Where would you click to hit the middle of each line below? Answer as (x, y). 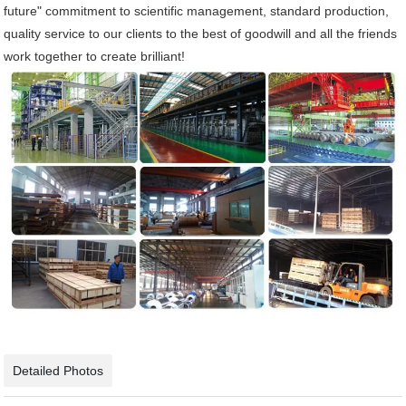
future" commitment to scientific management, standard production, (197, 11)
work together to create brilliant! (95, 57)
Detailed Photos (58, 371)
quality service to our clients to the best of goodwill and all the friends (201, 34)
